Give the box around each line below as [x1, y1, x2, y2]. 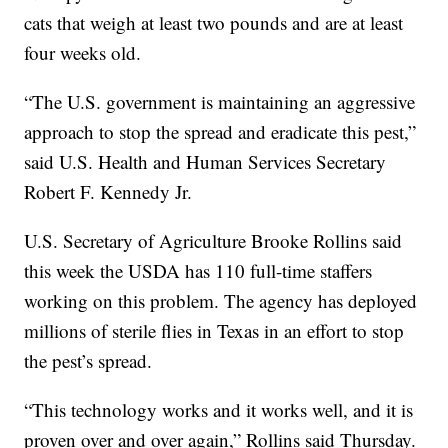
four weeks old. [24, 39, 142, 65]
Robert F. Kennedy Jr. [24, 178, 193, 204]
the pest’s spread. [24, 347, 153, 373]
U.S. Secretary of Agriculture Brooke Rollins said [24, 227, 403, 253]
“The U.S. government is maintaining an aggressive [24, 88, 416, 114]
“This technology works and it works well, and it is [24, 396, 414, 422]
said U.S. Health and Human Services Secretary [24, 148, 387, 174]
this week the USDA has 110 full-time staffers [24, 257, 373, 283]
